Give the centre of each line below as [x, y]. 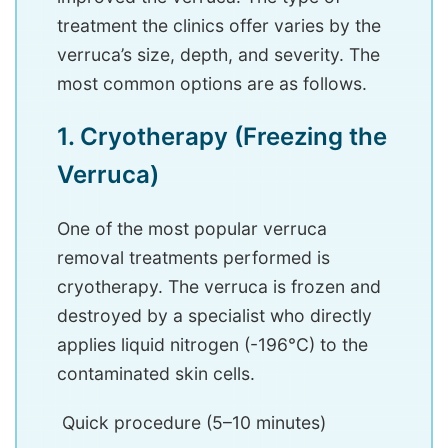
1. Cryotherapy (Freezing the [222, 137]
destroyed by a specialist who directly [214, 316]
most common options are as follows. [212, 84]
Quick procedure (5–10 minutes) [191, 423]
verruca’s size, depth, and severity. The [218, 55]
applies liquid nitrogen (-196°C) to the [212, 345]
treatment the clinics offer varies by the [219, 26]
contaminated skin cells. [156, 374]
